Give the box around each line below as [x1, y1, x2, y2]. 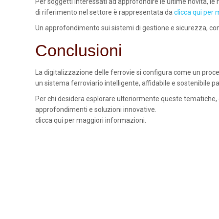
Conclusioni [35, 41, 122, 60]
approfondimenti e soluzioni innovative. [35, 106, 156, 113]
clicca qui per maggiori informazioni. [35, 116, 146, 124]
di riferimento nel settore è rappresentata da [35, 8, 174, 16]
